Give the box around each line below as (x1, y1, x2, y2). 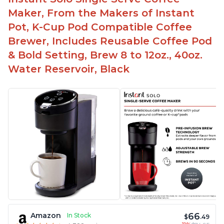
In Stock (67, 211, 91, 219)
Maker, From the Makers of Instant (8, 7, 194, 19)
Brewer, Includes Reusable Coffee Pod (8, 35, 212, 47)
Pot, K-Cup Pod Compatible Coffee (8, 21, 192, 33)
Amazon (30, 211, 61, 220)
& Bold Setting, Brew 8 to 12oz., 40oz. (8, 49, 202, 61)
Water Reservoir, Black (8, 63, 129, 75)
